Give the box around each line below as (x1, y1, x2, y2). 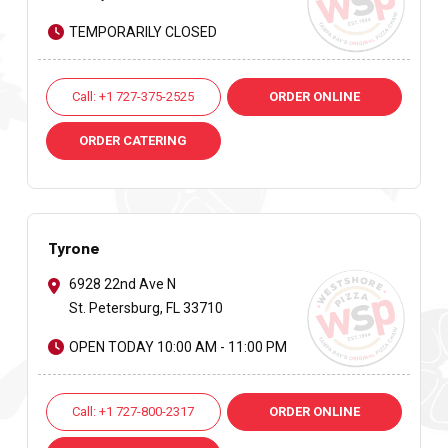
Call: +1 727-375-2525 (72, 89, 195, 105)
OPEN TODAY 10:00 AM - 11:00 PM (68, 339, 287, 356)
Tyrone (47, 238, 100, 258)
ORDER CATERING (79, 133, 188, 149)
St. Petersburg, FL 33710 (68, 300, 223, 317)
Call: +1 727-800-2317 (72, 404, 195, 420)
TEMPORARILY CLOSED (68, 24, 217, 41)
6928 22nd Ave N (68, 276, 176, 293)
